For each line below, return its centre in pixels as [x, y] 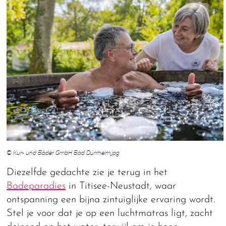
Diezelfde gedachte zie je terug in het [87, 172]
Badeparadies [36, 186]
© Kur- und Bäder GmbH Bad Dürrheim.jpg [63, 153]
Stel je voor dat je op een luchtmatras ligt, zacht [110, 213]
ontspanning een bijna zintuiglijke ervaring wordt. [111, 200]
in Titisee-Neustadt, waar [121, 186]
